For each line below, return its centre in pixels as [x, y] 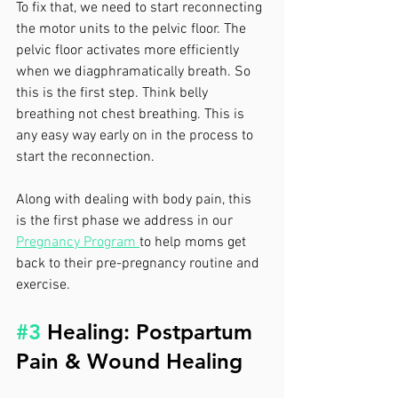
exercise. [43, 285]
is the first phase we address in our [126, 221]
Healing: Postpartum [150, 331]
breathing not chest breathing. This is [132, 114]
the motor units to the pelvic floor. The [133, 29]
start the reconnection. [85, 157]
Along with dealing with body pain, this [135, 199]
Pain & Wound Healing [129, 361]
